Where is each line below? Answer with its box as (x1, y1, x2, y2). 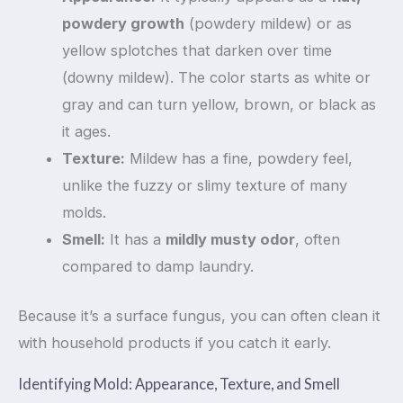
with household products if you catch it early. (18, 333, 331, 352)
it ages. (62, 121, 112, 140)
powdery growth (62, 13, 185, 32)
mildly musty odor (166, 229, 296, 248)
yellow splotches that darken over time (62, 40, 333, 59)
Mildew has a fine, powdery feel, (125, 148, 354, 167)
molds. (62, 202, 107, 221)
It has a (105, 229, 166, 248)
